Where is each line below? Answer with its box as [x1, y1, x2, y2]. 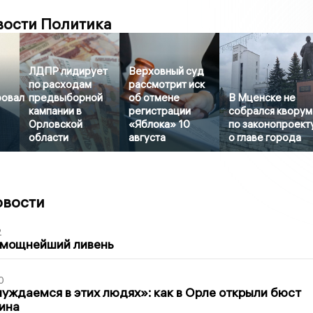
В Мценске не [228, 91, 296, 105]
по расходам [29, 78, 92, 92]
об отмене [129, 91, 180, 105]
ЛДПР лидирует [29, 64, 108, 78]
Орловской [29, 117, 83, 131]
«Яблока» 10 [129, 117, 191, 131]
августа [129, 131, 166, 145]
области [29, 131, 69, 145]
